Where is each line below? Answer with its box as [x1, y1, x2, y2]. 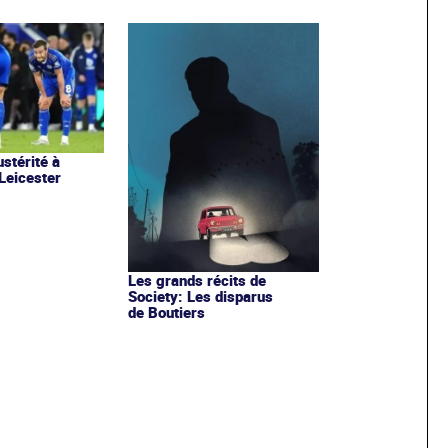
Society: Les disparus [127, 285, 273, 306]
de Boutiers [127, 301, 205, 322]
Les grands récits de [127, 269, 266, 290]
